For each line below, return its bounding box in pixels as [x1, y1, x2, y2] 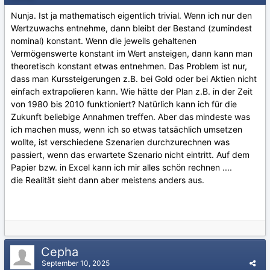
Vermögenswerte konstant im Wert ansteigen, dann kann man [11, 48, 253, 58]
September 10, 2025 [42, 259, 110, 268]
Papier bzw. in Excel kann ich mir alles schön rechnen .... [11, 162, 232, 172]
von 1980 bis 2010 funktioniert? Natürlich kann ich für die [11, 99, 237, 109]
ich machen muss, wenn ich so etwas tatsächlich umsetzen [11, 124, 242, 134]
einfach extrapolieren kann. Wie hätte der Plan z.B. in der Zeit [11, 86, 253, 96]
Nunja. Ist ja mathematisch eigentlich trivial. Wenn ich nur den [11, 10, 252, 20]
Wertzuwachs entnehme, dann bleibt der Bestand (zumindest [11, 23, 252, 33]
